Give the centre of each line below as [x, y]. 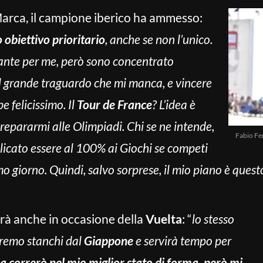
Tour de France [114, 104]
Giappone [109, 240]
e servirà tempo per [182, 240]
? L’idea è [174, 104]
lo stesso [213, 219]
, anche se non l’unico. [159, 39]
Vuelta [164, 219]
